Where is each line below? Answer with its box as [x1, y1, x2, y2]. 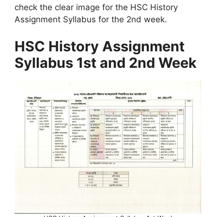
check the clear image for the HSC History [15, 2, 178, 12]
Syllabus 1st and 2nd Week [15, 54, 197, 71]
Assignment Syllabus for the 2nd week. [15, 15, 167, 24]
